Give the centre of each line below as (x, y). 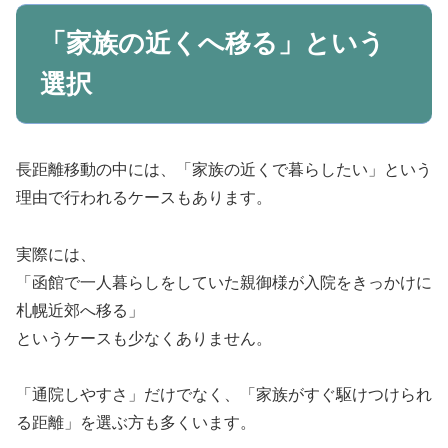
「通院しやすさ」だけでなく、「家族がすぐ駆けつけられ (224, 395)
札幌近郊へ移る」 (80, 310)
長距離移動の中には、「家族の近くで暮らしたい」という (224, 169)
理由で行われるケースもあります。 (144, 197)
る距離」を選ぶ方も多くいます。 (136, 423)
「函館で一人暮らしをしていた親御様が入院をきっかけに (224, 282)
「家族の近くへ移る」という (212, 42)
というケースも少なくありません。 (144, 338)
